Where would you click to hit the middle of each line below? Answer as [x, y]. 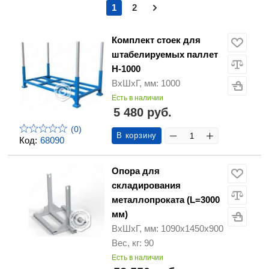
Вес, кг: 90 [133, 243]
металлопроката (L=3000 [166, 200]
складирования [146, 186]
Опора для [136, 171]
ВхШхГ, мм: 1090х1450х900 [168, 229]
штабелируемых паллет [165, 55]
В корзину [137, 136]
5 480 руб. [143, 113]
